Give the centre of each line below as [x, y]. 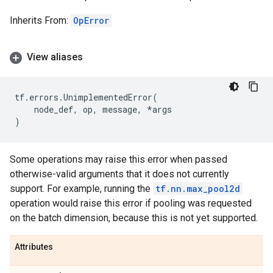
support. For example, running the [81, 189]
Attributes [34, 247]
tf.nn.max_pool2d [198, 189]
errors [44, 97]
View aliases [55, 57]
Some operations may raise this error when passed [119, 159]
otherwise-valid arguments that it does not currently [119, 174]
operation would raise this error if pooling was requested [131, 203]
